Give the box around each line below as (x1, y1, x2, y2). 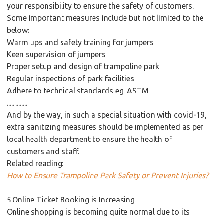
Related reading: (7, 158, 64, 168)
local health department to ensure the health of (7, 134, 172, 143)
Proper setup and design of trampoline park (7, 62, 160, 71)
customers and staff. (7, 146, 82, 155)
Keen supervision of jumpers (7, 49, 106, 59)
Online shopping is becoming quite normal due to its (7, 207, 190, 216)
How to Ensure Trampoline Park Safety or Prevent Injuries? (7, 170, 209, 180)
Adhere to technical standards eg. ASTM (7, 86, 149, 95)
